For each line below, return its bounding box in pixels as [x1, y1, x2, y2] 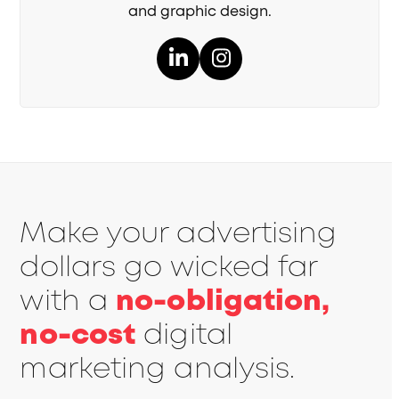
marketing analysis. [20, 349, 296, 389]
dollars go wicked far [20, 248, 318, 288]
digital [135, 315, 232, 355]
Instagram [219, 53, 332, 83]
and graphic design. [127, 2, 272, 22]
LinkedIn [176, 53, 266, 83]
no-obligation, [116, 281, 330, 322]
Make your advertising [20, 214, 338, 254]
